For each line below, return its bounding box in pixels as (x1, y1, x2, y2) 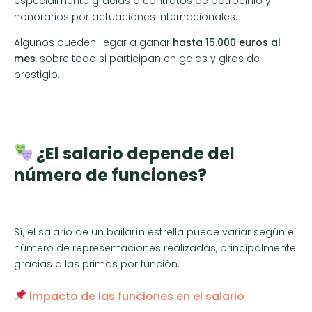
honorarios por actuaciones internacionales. (14, 10, 237, 24)
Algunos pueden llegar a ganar (14, 36, 173, 50)
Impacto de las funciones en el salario (26, 288, 245, 304)
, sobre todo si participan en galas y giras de (36, 52, 260, 66)
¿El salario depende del (33, 141, 235, 165)
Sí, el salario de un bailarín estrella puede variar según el (14, 224, 296, 239)
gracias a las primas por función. (14, 256, 180, 271)
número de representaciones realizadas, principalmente (14, 240, 296, 255)
